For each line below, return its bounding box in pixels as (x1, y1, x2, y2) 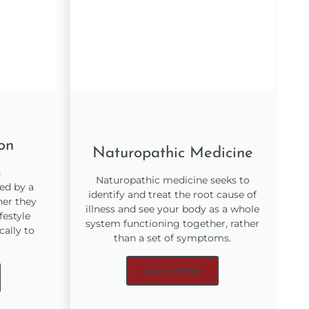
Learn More (144, 265, 201, 276)
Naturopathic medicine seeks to (95, 173, 250, 186)
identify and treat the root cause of (88, 188, 257, 201)
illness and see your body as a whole (86, 202, 259, 215)
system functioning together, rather (86, 217, 259, 230)
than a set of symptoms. (114, 231, 231, 244)
